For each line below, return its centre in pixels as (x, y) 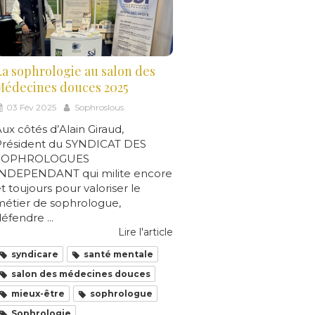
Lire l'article (146, 232)
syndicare (35, 255)
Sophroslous (99, 108)
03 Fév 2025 (31, 108)
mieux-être (38, 294)
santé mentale (118, 255)
